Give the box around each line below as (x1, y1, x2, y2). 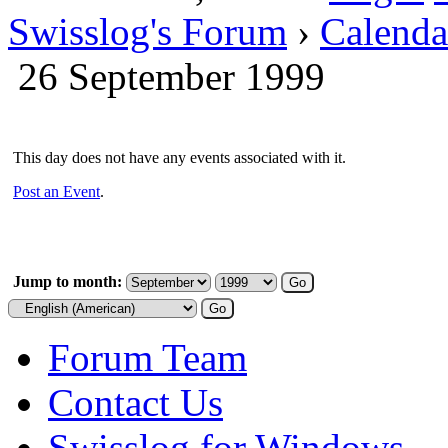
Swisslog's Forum (8, 9, 287, 53)
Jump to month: (13, 272, 122, 290)
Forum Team (48, 335, 247, 379)
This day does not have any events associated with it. (13, 148, 346, 166)
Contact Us (48, 380, 223, 424)
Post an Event (13, 182, 100, 200)
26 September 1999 (18, 54, 325, 98)
